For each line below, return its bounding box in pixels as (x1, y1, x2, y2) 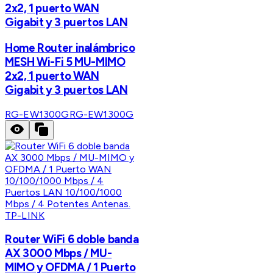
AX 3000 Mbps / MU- (5, 246, 112, 261)
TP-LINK (5, 209, 45, 221)
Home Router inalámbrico (5, 40, 135, 55)
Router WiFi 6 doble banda (5, 232, 139, 247)
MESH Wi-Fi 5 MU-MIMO (5, 54, 126, 69)
